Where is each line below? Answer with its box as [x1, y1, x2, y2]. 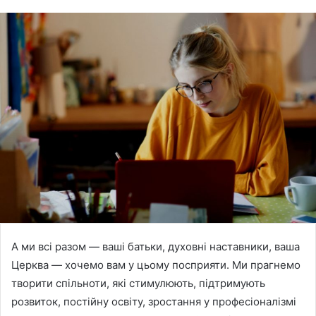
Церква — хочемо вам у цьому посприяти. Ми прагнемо [11, 258, 300, 272]
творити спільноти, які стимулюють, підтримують [11, 276, 265, 291]
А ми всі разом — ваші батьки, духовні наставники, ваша [11, 240, 300, 254]
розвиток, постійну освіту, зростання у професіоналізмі [11, 295, 296, 309]
